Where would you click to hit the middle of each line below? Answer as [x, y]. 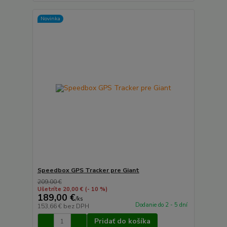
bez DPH [76, 206]
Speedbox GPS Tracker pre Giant [88, 170]
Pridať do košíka [122, 221]
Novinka [50, 18]
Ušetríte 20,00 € [60, 189]
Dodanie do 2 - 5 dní [161, 205]
